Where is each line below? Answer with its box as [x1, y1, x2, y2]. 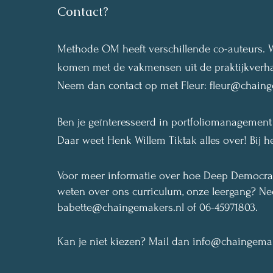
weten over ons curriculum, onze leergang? [57, 185, 256, 198]
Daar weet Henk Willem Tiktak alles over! [57, 134, 250, 147]
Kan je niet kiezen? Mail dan [57, 235, 193, 248]
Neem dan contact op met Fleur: [57, 79, 210, 92]
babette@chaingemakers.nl [57, 201, 184, 214]
